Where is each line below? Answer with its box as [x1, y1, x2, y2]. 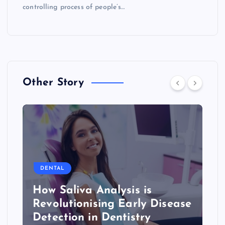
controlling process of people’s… [23, 3, 125, 11]
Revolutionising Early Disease [33, 198, 192, 210]
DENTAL [40, 165, 65, 171]
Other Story [23, 77, 84, 88]
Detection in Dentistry [33, 212, 151, 224]
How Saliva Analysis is [33, 185, 152, 197]
